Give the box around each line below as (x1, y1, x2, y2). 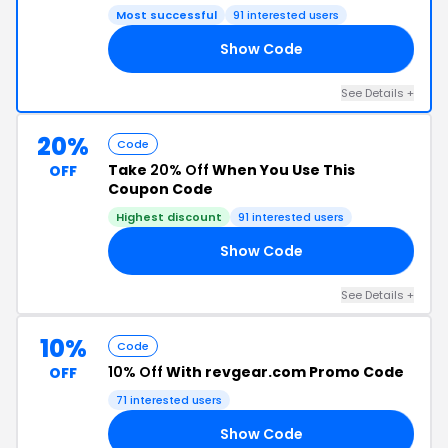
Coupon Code (108, 179, 213, 199)
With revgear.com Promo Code (163, 362, 404, 382)
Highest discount (116, 209, 222, 225)
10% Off (108, 362, 163, 382)
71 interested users (116, 392, 222, 408)
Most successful (116, 7, 217, 23)
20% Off (150, 160, 209, 180)
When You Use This (209, 160, 355, 180)
